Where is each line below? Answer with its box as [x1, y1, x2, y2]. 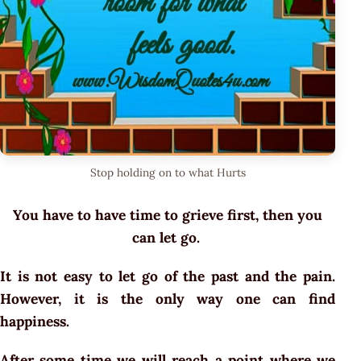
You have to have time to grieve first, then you [13, 205, 322, 224]
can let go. [131, 227, 204, 247]
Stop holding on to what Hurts [89, 164, 246, 180]
